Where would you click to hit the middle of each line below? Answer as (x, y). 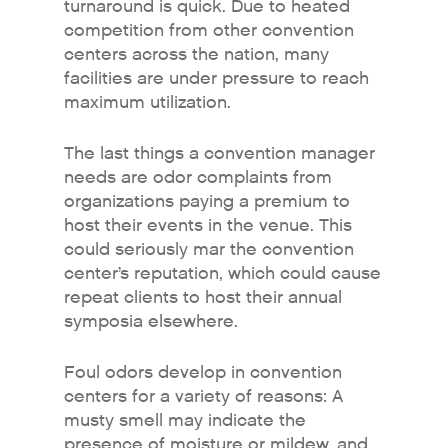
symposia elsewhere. (151, 321)
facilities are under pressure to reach (216, 78)
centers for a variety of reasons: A (203, 396)
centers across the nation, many (196, 54)
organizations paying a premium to (207, 201)
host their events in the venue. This (208, 225)
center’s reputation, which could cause (222, 273)
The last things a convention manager (219, 153)
